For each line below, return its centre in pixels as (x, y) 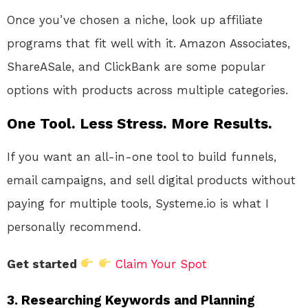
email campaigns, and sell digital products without (151, 180)
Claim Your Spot (161, 264)
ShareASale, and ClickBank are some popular (136, 66)
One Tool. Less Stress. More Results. (140, 123)
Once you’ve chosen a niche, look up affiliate (135, 20)
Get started (44, 264)
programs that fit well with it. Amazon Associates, (148, 43)
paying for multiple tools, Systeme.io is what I (138, 203)
